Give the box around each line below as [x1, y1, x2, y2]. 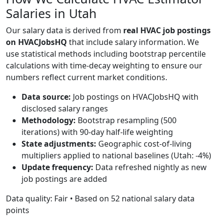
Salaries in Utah [6, 5, 97, 22]
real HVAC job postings [123, 25, 211, 36]
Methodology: [22, 115, 76, 126]
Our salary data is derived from [6, 25, 123, 36]
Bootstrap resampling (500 [76, 115, 176, 126]
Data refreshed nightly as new [93, 162, 207, 173]
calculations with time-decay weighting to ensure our [6, 60, 202, 71]
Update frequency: [22, 162, 93, 173]
